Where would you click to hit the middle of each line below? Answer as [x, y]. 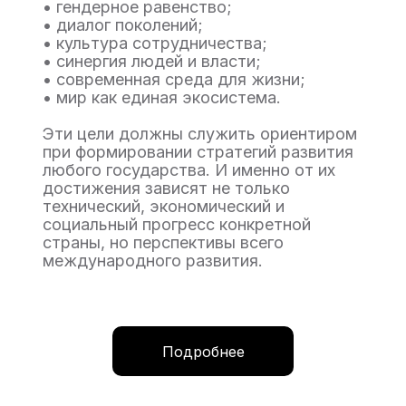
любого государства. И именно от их [189, 170]
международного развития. [153, 261]
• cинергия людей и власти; [152, 61]
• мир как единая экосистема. [162, 97]
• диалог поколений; [123, 25]
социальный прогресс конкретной [177, 224]
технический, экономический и [164, 206]
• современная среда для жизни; [174, 79]
